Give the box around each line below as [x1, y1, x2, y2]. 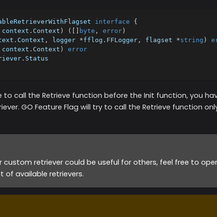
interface [95, 18, 130, 26]
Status [25, 55, 48, 62]
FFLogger [107, 36, 138, 44]
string [180, 36, 203, 44]
